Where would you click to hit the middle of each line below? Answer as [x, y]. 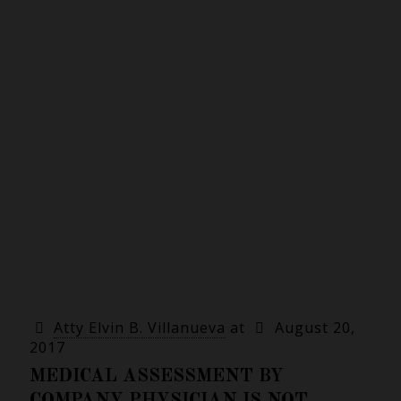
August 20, [315, 328]
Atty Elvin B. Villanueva [140, 328]
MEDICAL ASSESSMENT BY [157, 376]
